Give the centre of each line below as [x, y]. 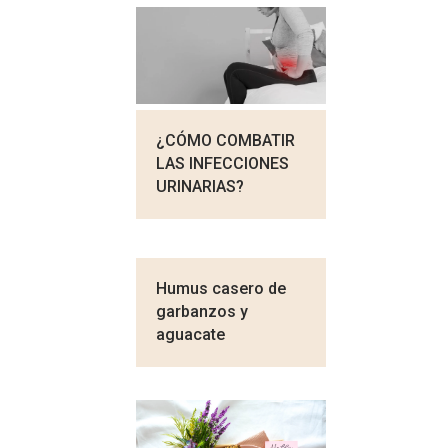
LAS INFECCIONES [222, 163]
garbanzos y [202, 311]
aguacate [190, 334]
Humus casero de [221, 288]
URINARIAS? [200, 186]
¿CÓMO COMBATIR [225, 140]
